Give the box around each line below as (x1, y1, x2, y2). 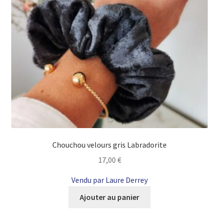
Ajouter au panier (80, 192, 139, 202)
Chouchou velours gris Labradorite (52, 140, 167, 150)
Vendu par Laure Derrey (71, 175, 148, 185)
